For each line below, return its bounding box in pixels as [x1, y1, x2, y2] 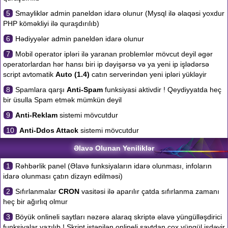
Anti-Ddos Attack [19, 126, 78, 134]
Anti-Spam [67, 85, 103, 94]
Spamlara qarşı [13, 85, 67, 94]
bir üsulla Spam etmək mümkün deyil [3, 96, 122, 104]
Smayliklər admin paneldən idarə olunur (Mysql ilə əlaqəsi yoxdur [13, 9, 224, 17]
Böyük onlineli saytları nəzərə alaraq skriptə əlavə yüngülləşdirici [13, 213, 222, 221]
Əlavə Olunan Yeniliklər [74, 144, 154, 152]
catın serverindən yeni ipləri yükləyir [90, 70, 207, 78]
